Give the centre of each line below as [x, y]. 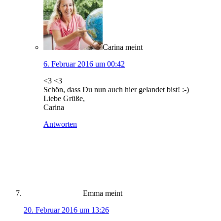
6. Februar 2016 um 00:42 [84, 64]
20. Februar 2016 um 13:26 [66, 210]
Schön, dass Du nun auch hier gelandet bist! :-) [116, 89]
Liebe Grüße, [64, 98]
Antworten [60, 124]
